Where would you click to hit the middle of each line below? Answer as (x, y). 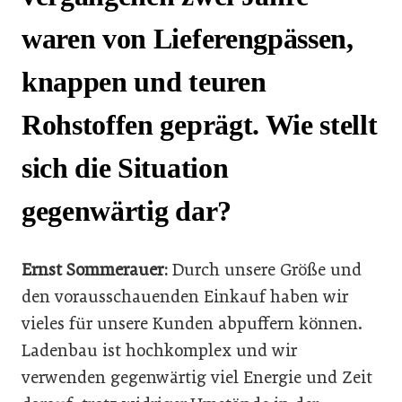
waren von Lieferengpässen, (188, 39)
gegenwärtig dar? (127, 211)
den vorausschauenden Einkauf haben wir (185, 296)
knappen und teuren (144, 82)
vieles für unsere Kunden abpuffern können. (192, 323)
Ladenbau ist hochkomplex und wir (159, 350)
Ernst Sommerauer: (95, 269)
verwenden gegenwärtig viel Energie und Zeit (197, 377)
